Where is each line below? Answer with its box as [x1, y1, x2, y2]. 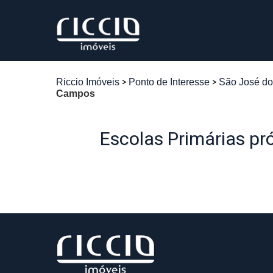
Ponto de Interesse [129, 77, 210, 87]
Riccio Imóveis [56, 77, 119, 87]
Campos [56, 88, 95, 99]
